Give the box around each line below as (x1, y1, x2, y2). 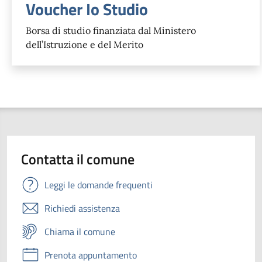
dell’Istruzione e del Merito (26, 38, 143, 50)
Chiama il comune (44, 224, 115, 239)
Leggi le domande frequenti (44, 177, 153, 192)
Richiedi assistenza (44, 201, 120, 215)
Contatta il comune (21, 148, 135, 170)
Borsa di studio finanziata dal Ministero (26, 24, 196, 36)
